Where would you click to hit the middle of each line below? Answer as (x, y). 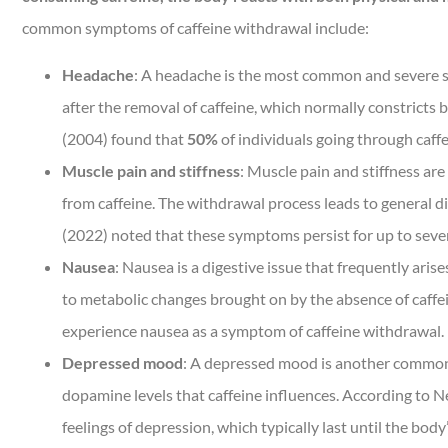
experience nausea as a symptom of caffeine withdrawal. (253, 330)
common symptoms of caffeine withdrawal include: (195, 28)
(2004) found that (124, 138)
